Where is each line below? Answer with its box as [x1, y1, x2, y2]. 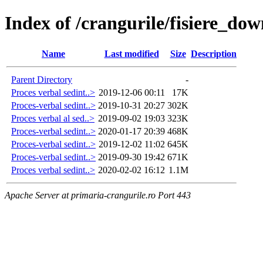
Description [191, 48, 237, 59]
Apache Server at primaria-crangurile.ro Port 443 [5, 190, 191, 200]
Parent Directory [11, 74, 72, 85]
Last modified [104, 48, 159, 59]
